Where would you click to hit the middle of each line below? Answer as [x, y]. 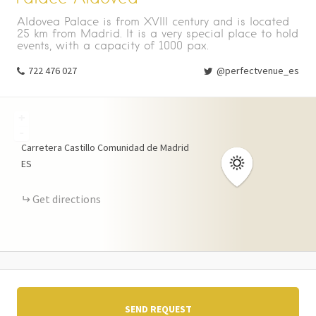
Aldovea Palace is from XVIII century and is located [153, 22]
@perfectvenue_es [258, 71]
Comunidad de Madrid [143, 147]
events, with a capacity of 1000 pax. [113, 45]
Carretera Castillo [58, 147]
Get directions [67, 199]
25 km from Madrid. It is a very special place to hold [158, 34]
